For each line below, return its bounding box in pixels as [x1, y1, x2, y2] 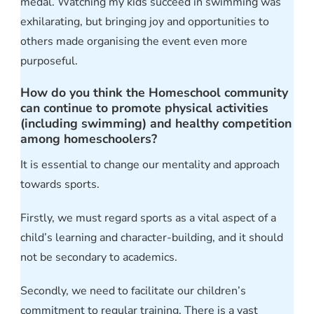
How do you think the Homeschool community [20, 84, 288, 102]
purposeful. [20, 53, 78, 69]
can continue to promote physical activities [20, 100, 268, 117]
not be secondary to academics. [20, 249, 177, 265]
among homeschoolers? [20, 130, 157, 148]
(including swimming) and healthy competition [20, 115, 292, 132]
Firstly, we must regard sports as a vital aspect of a [20, 210, 276, 226]
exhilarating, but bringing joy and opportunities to [20, 14, 269, 30]
